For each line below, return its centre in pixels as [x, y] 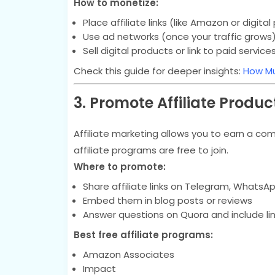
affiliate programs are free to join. [151, 150]
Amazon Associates [128, 254]
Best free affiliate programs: [143, 234]
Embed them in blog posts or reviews [167, 200]
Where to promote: [119, 166]
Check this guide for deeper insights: [158, 71]
